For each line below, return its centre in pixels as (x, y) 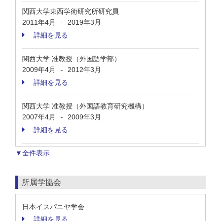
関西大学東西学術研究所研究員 (71, 11)
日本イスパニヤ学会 (53, 207)
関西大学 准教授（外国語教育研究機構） (85, 106)
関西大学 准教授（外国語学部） (72, 59)
